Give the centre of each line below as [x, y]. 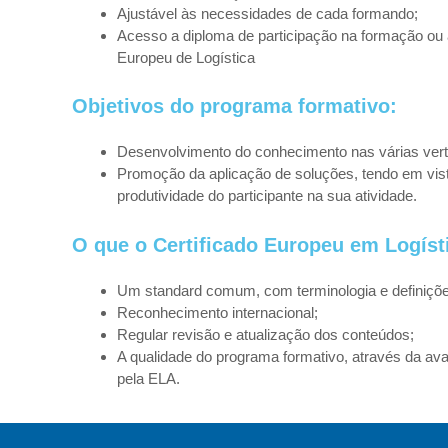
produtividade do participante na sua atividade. [267, 195]
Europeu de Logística [186, 57]
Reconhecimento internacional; [219, 312]
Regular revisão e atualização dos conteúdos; [265, 334]
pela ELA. [148, 378]
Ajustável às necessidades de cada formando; [267, 13]
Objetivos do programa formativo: [234, 106]
